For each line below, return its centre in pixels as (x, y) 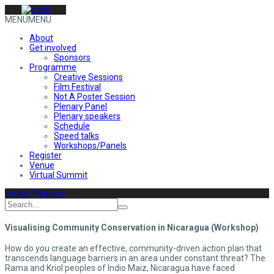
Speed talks (76, 136)
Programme (53, 67)
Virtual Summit (58, 175)
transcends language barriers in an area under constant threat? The (135, 258)
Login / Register (35, 193)
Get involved (53, 48)
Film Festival (77, 87)
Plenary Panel (80, 106)
